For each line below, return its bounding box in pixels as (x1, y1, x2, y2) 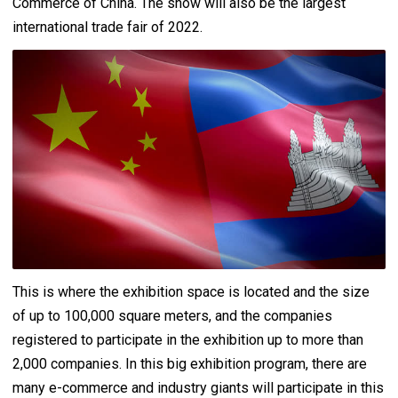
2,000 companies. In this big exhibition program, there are (12, 354, 367, 372)
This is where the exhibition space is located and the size (12, 283, 370, 300)
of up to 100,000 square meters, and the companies (12, 306, 332, 324)
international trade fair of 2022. (12, 19, 203, 36)
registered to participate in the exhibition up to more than (12, 330, 363, 348)
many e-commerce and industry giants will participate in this (12, 378, 384, 396)
